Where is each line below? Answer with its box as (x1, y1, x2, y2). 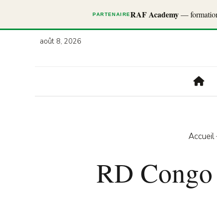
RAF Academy (130, 9, 179, 20)
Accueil (188, 131, 215, 142)
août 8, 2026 (40, 36, 81, 46)
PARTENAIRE (93, 12, 131, 17)
